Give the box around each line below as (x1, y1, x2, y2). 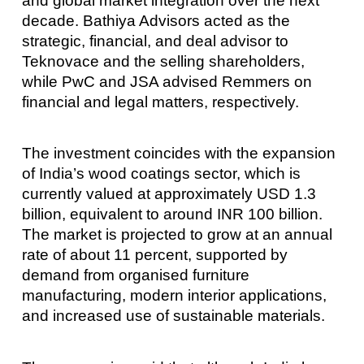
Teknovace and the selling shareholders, (21, 52, 305, 70)
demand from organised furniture (21, 266, 249, 284)
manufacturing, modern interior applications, (21, 287, 327, 305)
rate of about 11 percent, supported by (21, 246, 288, 264)
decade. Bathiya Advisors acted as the (21, 11, 290, 29)
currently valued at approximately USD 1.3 (21, 185, 316, 203)
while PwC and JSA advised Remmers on (21, 72, 312, 90)
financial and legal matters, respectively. (21, 93, 299, 110)
